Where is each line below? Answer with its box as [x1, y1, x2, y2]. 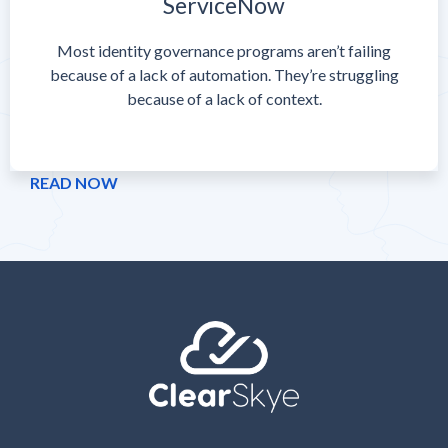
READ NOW [30, 173, 118, 193]
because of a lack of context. [126, 89, 322, 109]
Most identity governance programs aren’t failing [57, 41, 391, 61]
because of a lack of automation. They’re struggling [49, 65, 399, 85]
